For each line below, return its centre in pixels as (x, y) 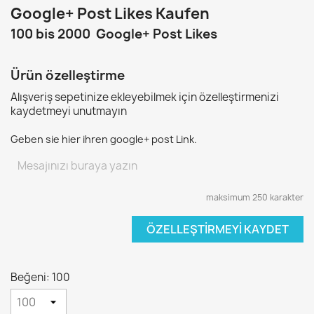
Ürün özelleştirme (68, 75)
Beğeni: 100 (40, 277)
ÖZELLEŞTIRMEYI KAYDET (218, 229)
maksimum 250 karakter (255, 197)
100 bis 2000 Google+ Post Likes (114, 34)
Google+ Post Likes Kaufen (110, 14)
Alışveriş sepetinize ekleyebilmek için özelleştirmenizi (145, 97)
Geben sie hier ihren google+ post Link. (104, 139)
